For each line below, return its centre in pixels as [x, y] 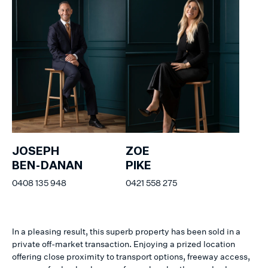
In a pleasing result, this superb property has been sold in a [126, 231]
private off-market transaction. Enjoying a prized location [124, 243]
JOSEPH [36, 152]
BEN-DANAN [47, 166]
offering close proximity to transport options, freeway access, [131, 256]
